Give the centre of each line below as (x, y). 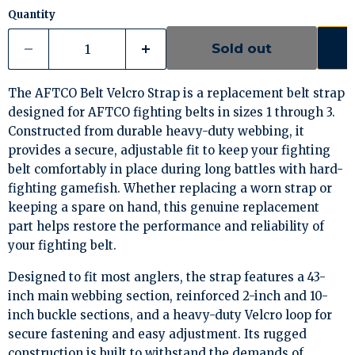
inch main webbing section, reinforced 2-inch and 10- (168, 296)
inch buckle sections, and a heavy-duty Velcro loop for (170, 315)
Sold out (242, 48)
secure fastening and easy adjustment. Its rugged (157, 334)
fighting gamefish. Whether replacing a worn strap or (170, 188)
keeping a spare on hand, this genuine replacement (164, 207)
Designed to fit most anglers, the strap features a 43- (167, 277)
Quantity (32, 15)
